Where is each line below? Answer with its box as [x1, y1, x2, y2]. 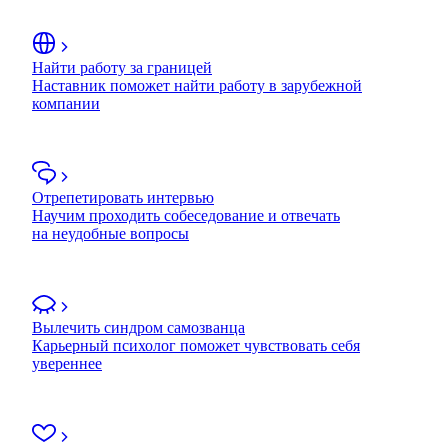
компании [32, 94, 100, 112]
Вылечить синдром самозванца [32, 318, 245, 336]
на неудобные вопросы [32, 224, 189, 242]
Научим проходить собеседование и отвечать [32, 206, 340, 224]
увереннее [32, 354, 102, 372]
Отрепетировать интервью [32, 188, 214, 206]
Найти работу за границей [32, 58, 212, 76]
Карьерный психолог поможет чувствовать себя [32, 336, 360, 354]
